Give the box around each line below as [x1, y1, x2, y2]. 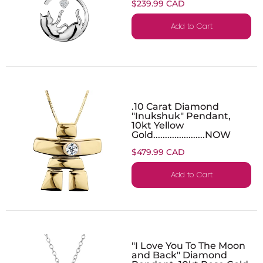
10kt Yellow [131, 119, 184, 131]
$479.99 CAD [131, 146, 185, 157]
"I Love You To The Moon [131, 239, 245, 251]
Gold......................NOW [131, 128, 231, 140]
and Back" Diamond [131, 248, 227, 261]
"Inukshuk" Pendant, [131, 109, 231, 122]
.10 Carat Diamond [131, 100, 219, 112]
